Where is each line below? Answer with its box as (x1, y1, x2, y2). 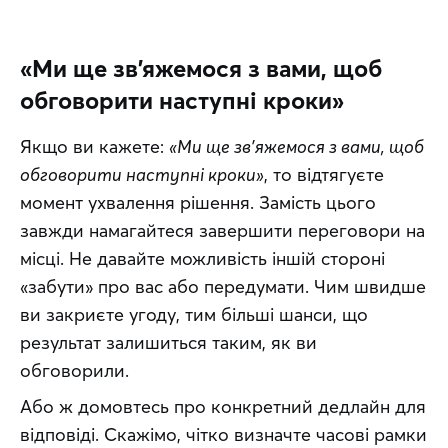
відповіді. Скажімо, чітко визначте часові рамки (20, 423, 427, 446)
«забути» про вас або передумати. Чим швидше (20, 275, 426, 298)
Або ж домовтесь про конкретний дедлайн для (20, 395, 426, 418)
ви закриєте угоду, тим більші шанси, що (20, 303, 368, 326)
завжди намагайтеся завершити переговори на (20, 219, 425, 242)
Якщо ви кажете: (20, 135, 169, 158)
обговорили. (20, 359, 134, 382)
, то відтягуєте (264, 163, 384, 186)
